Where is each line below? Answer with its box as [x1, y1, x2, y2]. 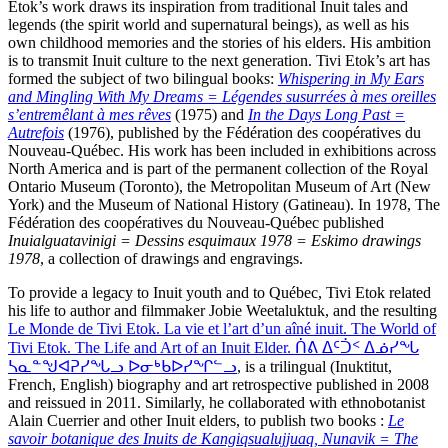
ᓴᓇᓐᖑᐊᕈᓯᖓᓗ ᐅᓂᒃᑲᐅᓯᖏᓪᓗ [8, 357, 237, 375]
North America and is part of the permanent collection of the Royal [8, 159, 428, 177]
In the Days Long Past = [248, 105, 405, 123]
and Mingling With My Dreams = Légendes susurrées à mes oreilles [8, 87, 436, 105]
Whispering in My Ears [278, 69, 424, 87]
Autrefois [8, 123, 64, 141]
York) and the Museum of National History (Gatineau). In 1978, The [8, 195, 440, 213]
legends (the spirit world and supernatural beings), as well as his [8, 15, 409, 33]
